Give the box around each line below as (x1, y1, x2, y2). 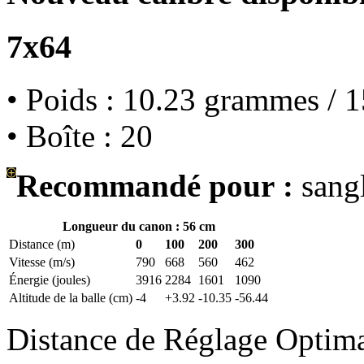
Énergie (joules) (9, 272, 90, 287)
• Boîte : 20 (6, 118, 153, 154)
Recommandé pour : (16, 167, 293, 203)
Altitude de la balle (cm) (9, 290, 132, 305)
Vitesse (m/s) (9, 254, 75, 269)
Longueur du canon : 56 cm (62, 219, 215, 233)
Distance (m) (9, 236, 75, 251)
